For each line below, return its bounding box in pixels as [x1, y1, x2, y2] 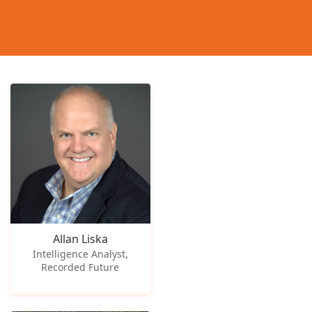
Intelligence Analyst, [32, 247, 128, 261]
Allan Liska [52, 231, 108, 247]
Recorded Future [41, 260, 120, 274]
